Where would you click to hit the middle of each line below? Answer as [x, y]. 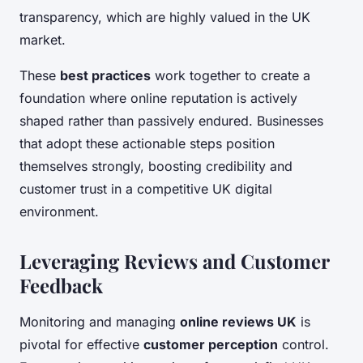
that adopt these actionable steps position [147, 143]
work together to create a [231, 75]
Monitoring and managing [100, 321]
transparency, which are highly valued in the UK [165, 17]
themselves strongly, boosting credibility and [156, 166]
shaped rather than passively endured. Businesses [171, 120]
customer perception [211, 344]
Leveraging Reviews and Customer [174, 261]
